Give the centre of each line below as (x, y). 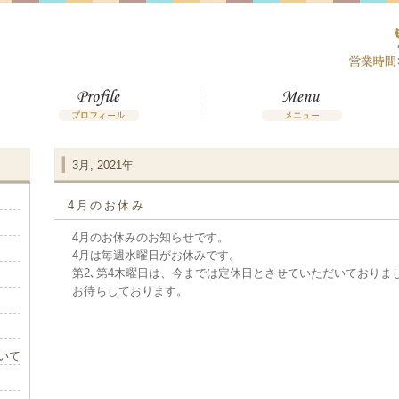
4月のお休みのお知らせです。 (151, 237)
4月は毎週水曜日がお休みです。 (156, 255)
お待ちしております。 (130, 291)
